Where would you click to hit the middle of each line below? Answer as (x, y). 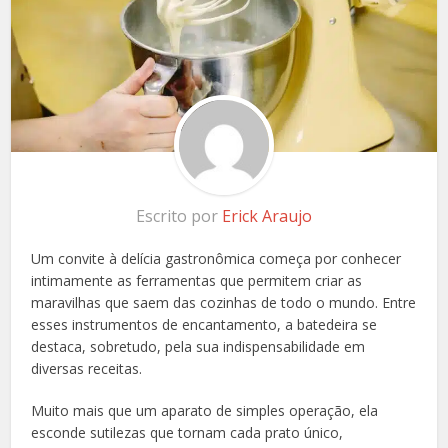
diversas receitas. (87, 369)
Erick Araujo (267, 216)
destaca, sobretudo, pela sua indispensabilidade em (198, 347)
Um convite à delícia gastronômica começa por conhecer (216, 259)
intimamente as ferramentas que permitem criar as (197, 281)
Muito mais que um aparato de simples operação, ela (205, 411)
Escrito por (179, 216)
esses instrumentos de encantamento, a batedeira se (204, 325)
